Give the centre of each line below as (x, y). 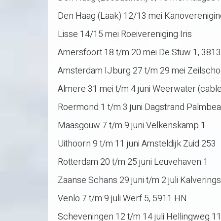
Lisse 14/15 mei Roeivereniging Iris (125, 34)
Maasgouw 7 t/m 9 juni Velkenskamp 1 (132, 125)
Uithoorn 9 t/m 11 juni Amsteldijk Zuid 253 (137, 144)
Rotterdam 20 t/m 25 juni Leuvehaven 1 (133, 162)
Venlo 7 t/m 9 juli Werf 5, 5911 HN (122, 198)
